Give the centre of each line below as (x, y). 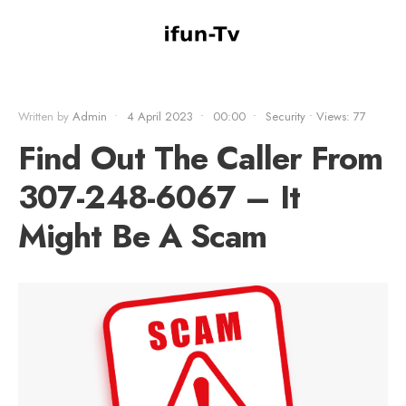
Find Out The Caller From (201, 158)
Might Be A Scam (143, 236)
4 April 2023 (160, 116)
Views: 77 (341, 116)
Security (285, 116)
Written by (45, 116)
